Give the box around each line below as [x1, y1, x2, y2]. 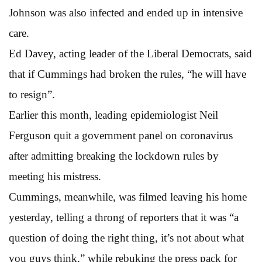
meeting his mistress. [9, 170, 101, 182]
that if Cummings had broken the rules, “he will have [9, 67, 246, 80]
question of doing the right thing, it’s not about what [9, 231, 244, 244]
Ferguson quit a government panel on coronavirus [9, 129, 233, 142]
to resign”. [9, 88, 55, 101]
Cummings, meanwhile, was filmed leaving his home [9, 190, 247, 203]
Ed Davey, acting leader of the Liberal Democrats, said [9, 47, 252, 60]
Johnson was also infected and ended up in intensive [9, 6, 243, 19]
